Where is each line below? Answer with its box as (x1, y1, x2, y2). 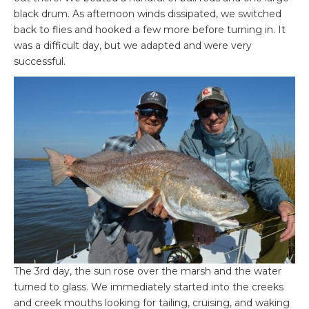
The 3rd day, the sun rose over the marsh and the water (14, 265, 281, 278)
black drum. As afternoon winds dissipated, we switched (14, 8, 281, 21)
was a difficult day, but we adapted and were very (14, 39, 252, 52)
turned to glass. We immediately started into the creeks (14, 281, 283, 294)
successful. (14, 55, 66, 68)
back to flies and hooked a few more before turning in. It (14, 23, 286, 37)
